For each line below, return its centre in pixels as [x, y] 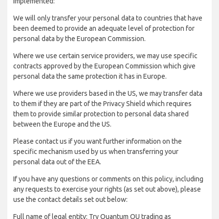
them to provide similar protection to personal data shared [101, 114]
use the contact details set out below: [70, 199]
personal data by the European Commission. [79, 39]
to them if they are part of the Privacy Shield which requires [102, 104]
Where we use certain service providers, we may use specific [105, 56]
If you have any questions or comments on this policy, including [108, 179]
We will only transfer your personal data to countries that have [108, 18]
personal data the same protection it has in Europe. [90, 76]
